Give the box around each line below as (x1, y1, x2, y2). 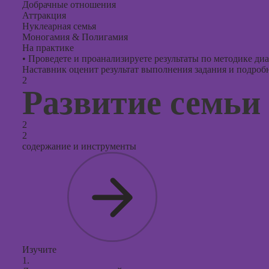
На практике (22, 43, 74, 53)
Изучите (22, 244, 56, 255)
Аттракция (22, 10, 66, 20)
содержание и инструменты (22, 141, 136, 151)
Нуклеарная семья (22, 21, 96, 31)
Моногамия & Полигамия (22, 32, 128, 42)
